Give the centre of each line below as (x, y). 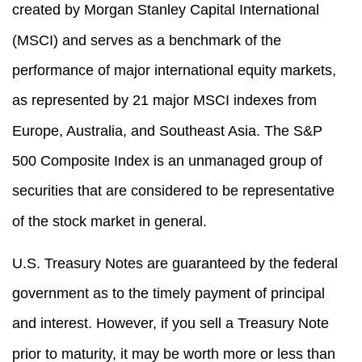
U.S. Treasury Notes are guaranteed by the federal (175, 263)
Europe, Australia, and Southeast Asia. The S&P (167, 130)
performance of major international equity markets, (174, 69)
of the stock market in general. (109, 221)
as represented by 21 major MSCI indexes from (164, 100)
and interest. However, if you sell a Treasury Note (170, 323)
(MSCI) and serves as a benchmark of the (147, 40)
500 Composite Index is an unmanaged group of (167, 160)
